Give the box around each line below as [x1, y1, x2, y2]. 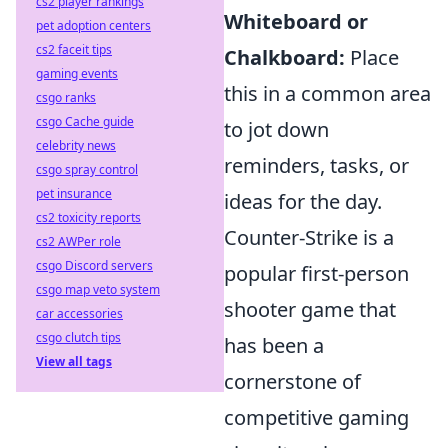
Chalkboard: [224, 44, 345, 71]
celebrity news [36, 137, 116, 154]
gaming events [36, 65, 118, 82]
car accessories [36, 305, 123, 322]
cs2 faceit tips [36, 41, 112, 58]
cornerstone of [224, 368, 361, 395]
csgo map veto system [36, 281, 160, 298]
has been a [224, 332, 324, 359]
